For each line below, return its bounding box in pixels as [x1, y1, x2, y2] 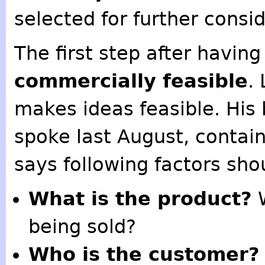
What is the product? [28, 188, 252, 209]
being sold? [28, 215, 136, 237]
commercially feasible [14, 70, 248, 92]
